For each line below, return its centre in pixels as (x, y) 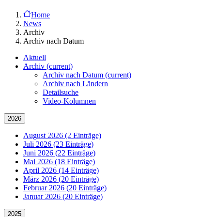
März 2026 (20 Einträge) (61, 179)
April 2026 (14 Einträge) (61, 170)
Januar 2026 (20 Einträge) (63, 196)
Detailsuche (61, 92)
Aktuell (35, 57)
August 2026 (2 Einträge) (62, 135)
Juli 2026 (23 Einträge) (58, 144)
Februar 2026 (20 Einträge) (65, 188)
